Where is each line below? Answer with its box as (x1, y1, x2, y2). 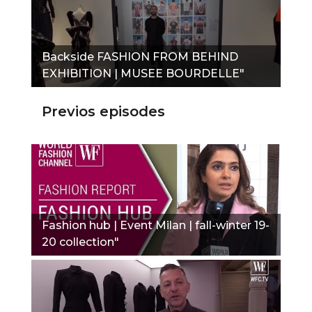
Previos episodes (42, 102, 165, 120)
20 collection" (42, 235, 119, 249)
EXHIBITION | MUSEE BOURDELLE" (42, 66, 244, 80)
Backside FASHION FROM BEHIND (42, 49, 238, 63)
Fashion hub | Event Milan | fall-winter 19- (42, 218, 270, 232)
